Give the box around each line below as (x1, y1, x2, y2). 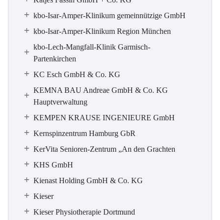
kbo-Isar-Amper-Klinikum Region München (33, 27, 171, 35)
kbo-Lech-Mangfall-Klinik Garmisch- (33, 43, 150, 51)
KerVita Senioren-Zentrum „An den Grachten (33, 145, 175, 153)
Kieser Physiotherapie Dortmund (33, 208, 135, 216)
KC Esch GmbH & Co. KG (33, 70, 120, 79)
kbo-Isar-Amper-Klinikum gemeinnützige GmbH (33, 11, 186, 20)
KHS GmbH (33, 161, 73, 169)
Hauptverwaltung (33, 98, 87, 106)
